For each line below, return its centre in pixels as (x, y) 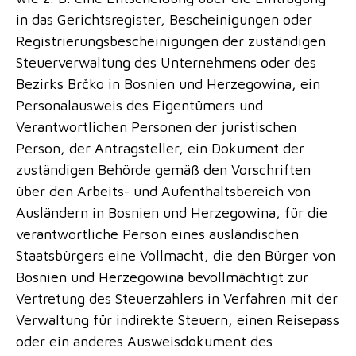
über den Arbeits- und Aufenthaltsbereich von (163, 191)
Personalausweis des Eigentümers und (139, 105)
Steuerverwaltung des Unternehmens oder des (166, 62)
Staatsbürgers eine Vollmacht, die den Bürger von (176, 255)
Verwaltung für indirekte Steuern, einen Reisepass (178, 320)
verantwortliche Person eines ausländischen (157, 234)
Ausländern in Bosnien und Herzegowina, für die (172, 213)
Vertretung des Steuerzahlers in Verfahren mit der (177, 298)
